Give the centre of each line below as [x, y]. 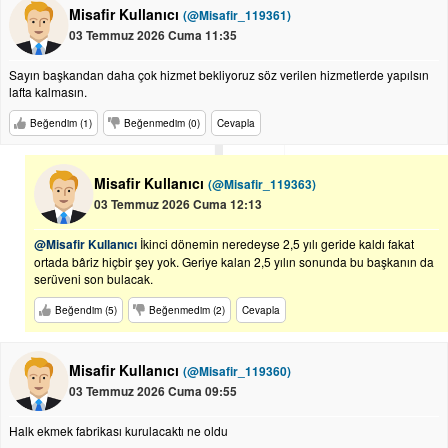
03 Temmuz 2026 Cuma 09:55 [153, 391]
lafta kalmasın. [48, 91]
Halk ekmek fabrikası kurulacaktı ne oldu [118, 430]
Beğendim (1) [61, 123]
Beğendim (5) [86, 310]
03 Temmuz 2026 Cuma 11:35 [153, 35]
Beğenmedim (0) [162, 123]
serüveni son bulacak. [93, 278]
